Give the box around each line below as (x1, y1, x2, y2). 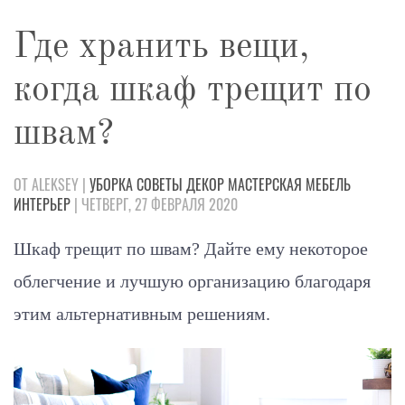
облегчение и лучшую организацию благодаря (14, 271, 371, 292)
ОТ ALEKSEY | (14, 174, 89, 196)
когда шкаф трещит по (14, 73, 372, 110)
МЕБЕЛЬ (306, 174, 351, 196)
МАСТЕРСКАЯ (228, 174, 302, 196)
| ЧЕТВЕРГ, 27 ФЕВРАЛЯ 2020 (71, 193, 238, 216)
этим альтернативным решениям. (14, 304, 270, 325)
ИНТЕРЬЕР (14, 193, 71, 216)
